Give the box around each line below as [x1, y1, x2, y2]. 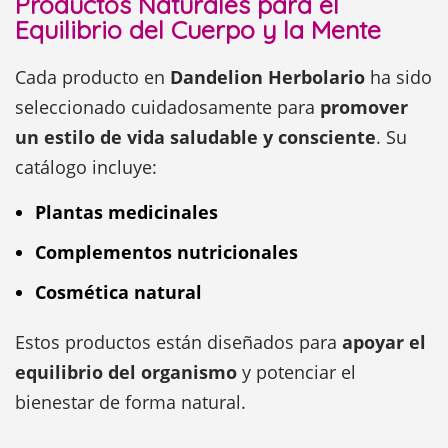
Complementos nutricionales [35, 240, 298, 264]
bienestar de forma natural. [15, 390, 246, 414]
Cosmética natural [35, 280, 202, 304]
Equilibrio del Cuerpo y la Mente [15, 14, 381, 45]
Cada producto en [15, 65, 170, 89]
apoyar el [342, 330, 426, 354]
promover [320, 95, 408, 119]
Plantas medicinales [35, 200, 218, 224]
